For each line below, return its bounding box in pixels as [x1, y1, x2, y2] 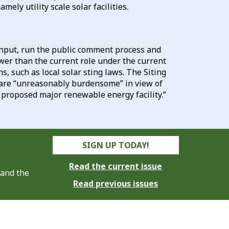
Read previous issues [73, 177, 158, 189]
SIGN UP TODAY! [82, 139, 149, 151]
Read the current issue [69, 160, 162, 172]
